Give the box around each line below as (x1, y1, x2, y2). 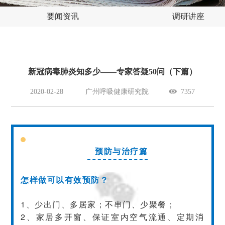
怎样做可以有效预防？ (21, 173, 109, 185)
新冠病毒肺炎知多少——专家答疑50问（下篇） (28, 67, 197, 76)
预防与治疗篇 (95, 146, 148, 156)
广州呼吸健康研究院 (85, 87, 149, 95)
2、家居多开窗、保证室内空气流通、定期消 (21, 210, 204, 222)
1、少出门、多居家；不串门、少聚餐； (21, 198, 176, 210)
